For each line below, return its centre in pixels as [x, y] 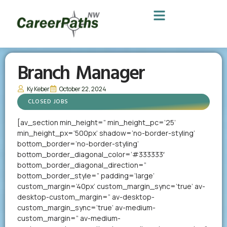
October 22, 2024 [83, 89]
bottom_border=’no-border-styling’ [78, 143]
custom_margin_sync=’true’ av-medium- [86, 207]
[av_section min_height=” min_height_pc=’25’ [97, 122]
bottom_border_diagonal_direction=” [82, 165]
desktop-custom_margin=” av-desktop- [86, 197]
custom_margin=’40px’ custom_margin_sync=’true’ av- [111, 186]
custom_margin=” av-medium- [69, 218]
